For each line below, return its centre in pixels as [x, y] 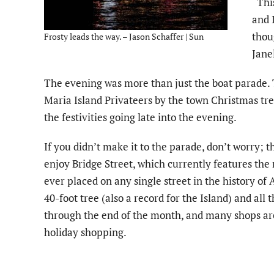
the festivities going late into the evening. [140, 117]
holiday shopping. [85, 232]
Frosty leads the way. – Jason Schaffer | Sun [124, 36]
